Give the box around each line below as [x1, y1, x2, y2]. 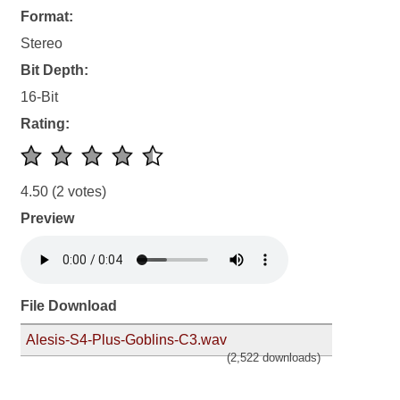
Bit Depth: [21, 62, 89, 79]
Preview [21, 211, 75, 227]
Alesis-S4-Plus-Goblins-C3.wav [26, 332, 228, 348]
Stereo [21, 36, 63, 52]
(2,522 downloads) [226, 351, 321, 365]
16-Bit [21, 89, 59, 105]
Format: [21, 9, 74, 25]
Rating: [21, 116, 71, 132]
